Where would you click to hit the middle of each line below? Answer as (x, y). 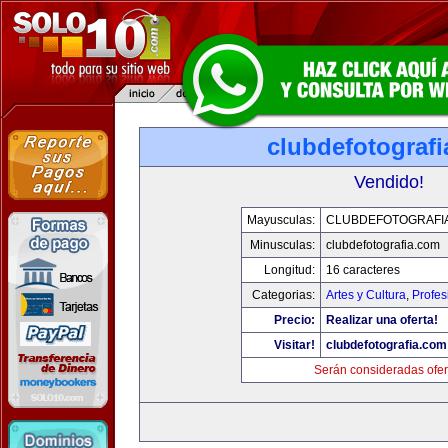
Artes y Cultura (366, 295)
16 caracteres (363, 270)
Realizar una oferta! (382, 320)
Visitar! (294, 345)
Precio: (294, 320)
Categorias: (283, 295)
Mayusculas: (281, 220)
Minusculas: (282, 245)
